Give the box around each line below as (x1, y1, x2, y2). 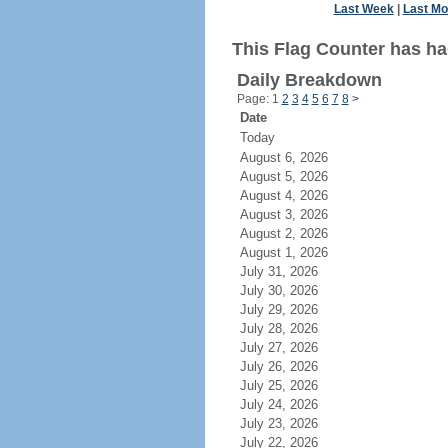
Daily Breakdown (236, 70, 382, 90)
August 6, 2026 (239, 150, 352, 165)
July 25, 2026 (239, 378, 342, 393)
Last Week (333, 2, 394, 16)
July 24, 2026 (239, 397, 342, 412)
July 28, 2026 (239, 321, 342, 336)
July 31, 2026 (239, 264, 342, 279)
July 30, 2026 (239, 283, 342, 298)
